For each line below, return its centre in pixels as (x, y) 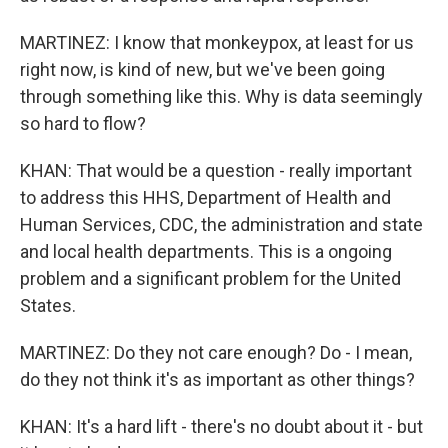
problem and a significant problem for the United (210, 278)
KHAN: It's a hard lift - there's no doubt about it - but (221, 426)
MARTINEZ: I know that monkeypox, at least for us (217, 42)
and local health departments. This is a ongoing (206, 251)
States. (48, 305)
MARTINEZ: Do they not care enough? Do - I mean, (216, 352)
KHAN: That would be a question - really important (216, 170)
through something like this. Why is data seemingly (221, 96)
